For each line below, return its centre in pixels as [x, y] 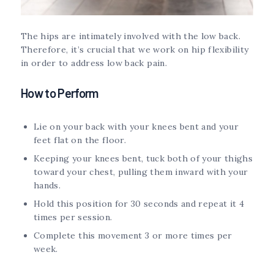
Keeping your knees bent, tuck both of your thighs [143, 159]
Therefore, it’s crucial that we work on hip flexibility [135, 50]
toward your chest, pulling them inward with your [141, 172]
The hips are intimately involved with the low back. [131, 36]
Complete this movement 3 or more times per [133, 236]
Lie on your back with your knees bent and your [136, 127]
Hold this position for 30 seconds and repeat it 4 [139, 204]
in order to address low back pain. [94, 63]
